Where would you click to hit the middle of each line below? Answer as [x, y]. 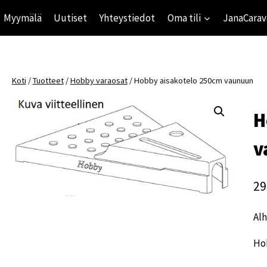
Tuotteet [48, 80]
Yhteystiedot [127, 18]
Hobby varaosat [99, 80]
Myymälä [22, 18]
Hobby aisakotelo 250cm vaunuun [193, 80]
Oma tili [184, 18]
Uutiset [70, 18]
